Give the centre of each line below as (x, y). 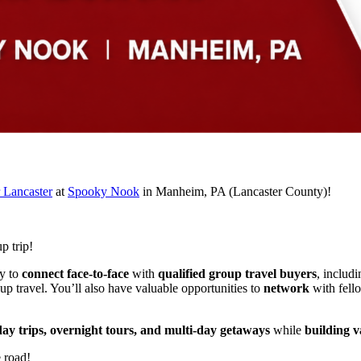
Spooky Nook (104, 192)
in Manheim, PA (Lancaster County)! (235, 192)
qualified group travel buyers (237, 274)
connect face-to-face (75, 274)
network (286, 288)
